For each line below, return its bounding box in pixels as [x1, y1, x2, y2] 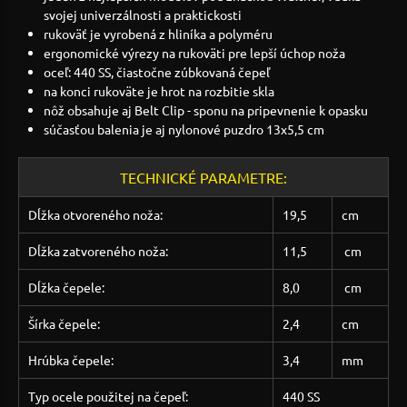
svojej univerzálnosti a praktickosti [44, 5, 242, 23]
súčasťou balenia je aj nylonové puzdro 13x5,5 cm [44, 120, 324, 137]
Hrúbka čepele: [27, 351, 114, 368]
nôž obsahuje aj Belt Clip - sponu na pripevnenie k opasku [44, 101, 368, 118]
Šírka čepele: [27, 314, 100, 332]
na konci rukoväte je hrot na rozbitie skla [44, 82, 274, 99]
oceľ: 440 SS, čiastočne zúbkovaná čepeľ [44, 63, 270, 80]
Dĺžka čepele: [27, 278, 104, 295]
